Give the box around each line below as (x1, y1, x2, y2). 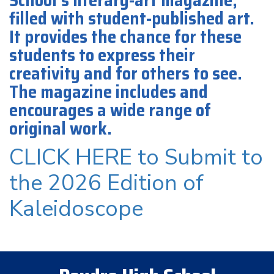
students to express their (9, 42, 195, 68)
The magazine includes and (9, 78, 208, 105)
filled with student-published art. (9, 5, 254, 32)
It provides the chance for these (9, 23, 242, 50)
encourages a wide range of (9, 97, 211, 124)
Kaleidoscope (9, 194, 143, 224)
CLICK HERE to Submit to (9, 143, 263, 172)
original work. (9, 115, 112, 142)
